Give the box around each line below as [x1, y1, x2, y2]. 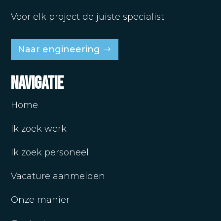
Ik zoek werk [11, 123, 67, 134]
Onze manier [11, 194, 70, 205]
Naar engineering [18, 44, 100, 55]
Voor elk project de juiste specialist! [11, 11, 166, 22]
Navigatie [11, 73, 64, 94]
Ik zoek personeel [11, 147, 89, 158]
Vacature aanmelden [11, 170, 106, 182]
